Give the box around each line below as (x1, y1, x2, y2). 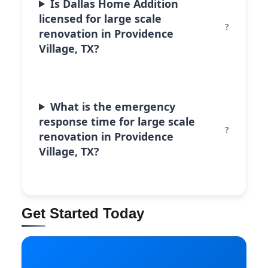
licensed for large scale (39, 11, 162, 26)
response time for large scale (39, 114, 195, 129)
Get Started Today (22, 205, 144, 221)
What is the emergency (50, 99, 176, 114)
